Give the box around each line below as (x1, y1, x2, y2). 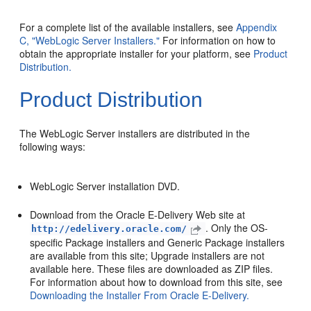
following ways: (19, 139, 86, 153)
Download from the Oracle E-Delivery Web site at (30, 207, 246, 221)
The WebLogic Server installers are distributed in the (19, 126, 251, 140)
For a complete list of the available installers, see (19, 19, 237, 34)
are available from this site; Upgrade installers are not (30, 248, 265, 262)
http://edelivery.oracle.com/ (31, 223, 187, 234)
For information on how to (160, 33, 276, 47)
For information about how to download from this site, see (30, 274, 283, 289)
